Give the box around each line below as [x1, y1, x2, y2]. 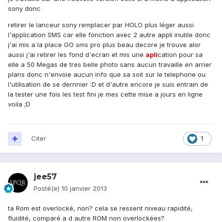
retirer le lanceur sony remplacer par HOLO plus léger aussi [8, 21, 194, 29]
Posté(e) [34, 184, 61, 193]
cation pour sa [158, 51, 203, 59]
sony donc [8, 4, 41, 13]
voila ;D [8, 100, 30, 109]
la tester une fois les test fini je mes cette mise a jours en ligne [8, 90, 203, 99]
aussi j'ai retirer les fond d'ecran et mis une [8, 51, 146, 59]
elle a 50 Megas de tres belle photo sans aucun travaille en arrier [8, 60, 212, 69]
